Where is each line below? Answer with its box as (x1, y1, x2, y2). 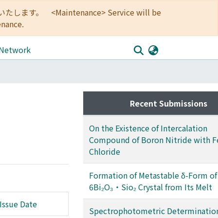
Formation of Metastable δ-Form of (89, 169, 217, 181)
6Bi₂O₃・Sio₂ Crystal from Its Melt (89, 181, 212, 193)
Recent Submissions (129, 97, 207, 109)
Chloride (89, 145, 120, 157)
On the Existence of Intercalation (89, 122, 207, 134)
